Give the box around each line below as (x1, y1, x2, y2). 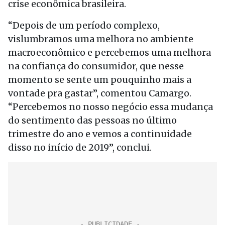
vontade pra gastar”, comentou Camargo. (8, 87, 191, 99)
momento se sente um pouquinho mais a (8, 74, 191, 85)
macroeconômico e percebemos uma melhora (8, 47, 211, 58)
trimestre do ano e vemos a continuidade (8, 128, 192, 140)
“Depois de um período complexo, (8, 20, 160, 31)
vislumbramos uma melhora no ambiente (8, 33, 193, 45)
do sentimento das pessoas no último (8, 115, 177, 126)
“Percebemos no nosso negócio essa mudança (8, 101, 213, 113)
